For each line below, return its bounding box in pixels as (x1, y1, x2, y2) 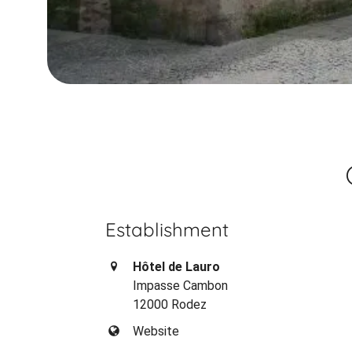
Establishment (105, 218, 229, 242)
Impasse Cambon (133, 278, 229, 294)
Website (133, 324, 180, 339)
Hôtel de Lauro (133, 259, 221, 275)
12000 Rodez (133, 297, 207, 313)
